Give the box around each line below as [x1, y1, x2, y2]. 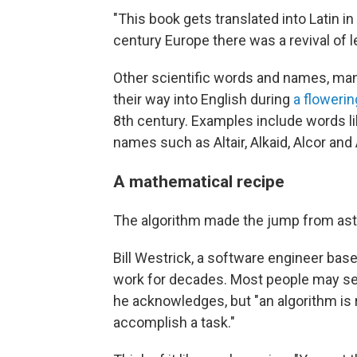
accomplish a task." [113, 314, 235, 331]
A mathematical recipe [113, 171, 284, 192]
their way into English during [113, 91, 293, 108]
